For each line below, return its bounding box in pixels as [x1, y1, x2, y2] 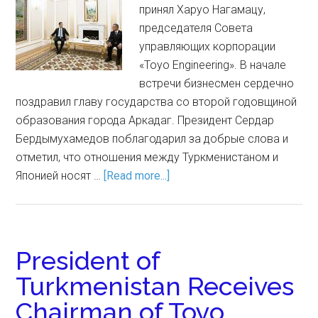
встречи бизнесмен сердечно [139, 77, 295, 90]
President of [16, 246, 160, 275]
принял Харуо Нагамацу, [139, 3, 266, 16]
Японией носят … [16, 169, 104, 182]
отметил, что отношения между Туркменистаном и [16, 150, 279, 164]
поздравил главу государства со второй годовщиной [16, 95, 297, 109]
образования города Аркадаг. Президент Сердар [16, 114, 275, 127]
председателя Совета [139, 21, 253, 35]
